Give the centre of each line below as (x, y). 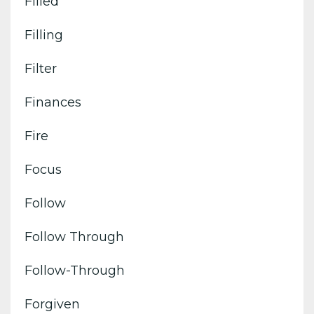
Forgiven (52, 304)
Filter (41, 68)
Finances (53, 102)
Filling (44, 35)
